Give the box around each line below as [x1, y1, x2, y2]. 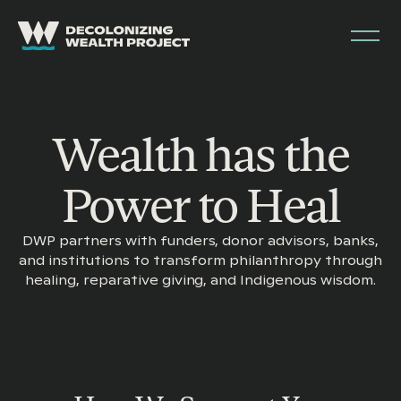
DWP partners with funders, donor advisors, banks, [21, 233, 380, 249]
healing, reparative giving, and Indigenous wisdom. [24, 272, 377, 288]
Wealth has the [52, 128, 349, 181]
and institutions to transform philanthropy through [19, 252, 382, 269]
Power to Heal [61, 179, 340, 232]
